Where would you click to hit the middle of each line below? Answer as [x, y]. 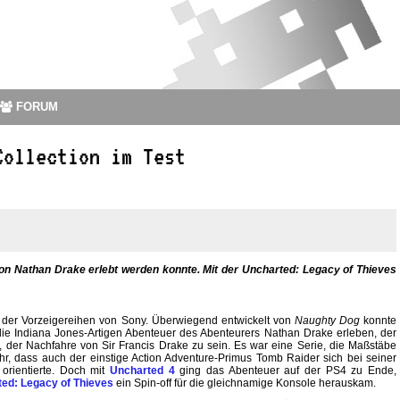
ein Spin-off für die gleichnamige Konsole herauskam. [245, 383]
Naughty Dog [327, 321]
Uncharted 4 [142, 371]
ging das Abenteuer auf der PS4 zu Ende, [286, 371]
